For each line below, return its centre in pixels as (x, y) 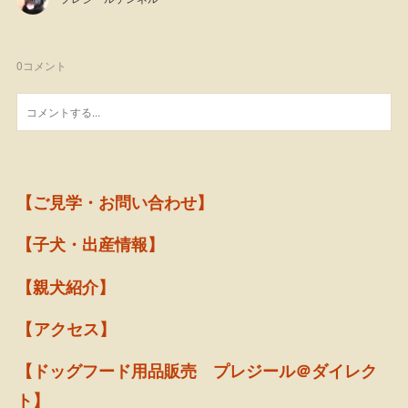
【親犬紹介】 (66, 286)
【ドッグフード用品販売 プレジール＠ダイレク (197, 371)
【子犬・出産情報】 (91, 245)
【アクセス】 (66, 329)
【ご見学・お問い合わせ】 (115, 202)
